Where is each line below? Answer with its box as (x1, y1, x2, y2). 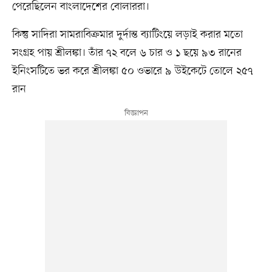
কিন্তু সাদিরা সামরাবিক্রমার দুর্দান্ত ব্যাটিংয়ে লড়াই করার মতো (12, 27, 243, 42)
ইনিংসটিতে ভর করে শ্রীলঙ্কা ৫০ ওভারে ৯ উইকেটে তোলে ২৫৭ (12, 64, 253, 79)
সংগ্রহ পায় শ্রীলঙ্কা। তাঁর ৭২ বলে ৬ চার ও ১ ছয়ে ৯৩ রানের (12, 46, 242, 61)
